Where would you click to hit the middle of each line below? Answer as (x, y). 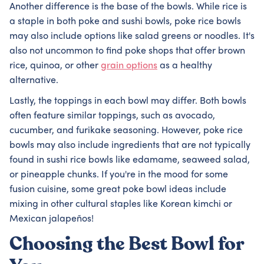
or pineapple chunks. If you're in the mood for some (119, 175)
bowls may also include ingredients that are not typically (130, 146)
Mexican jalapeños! (52, 219)
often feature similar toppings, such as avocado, (112, 116)
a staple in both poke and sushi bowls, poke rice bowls (125, 22)
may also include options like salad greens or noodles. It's (132, 37)
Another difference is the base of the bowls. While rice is (128, 7)
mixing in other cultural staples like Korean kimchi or (121, 204)
